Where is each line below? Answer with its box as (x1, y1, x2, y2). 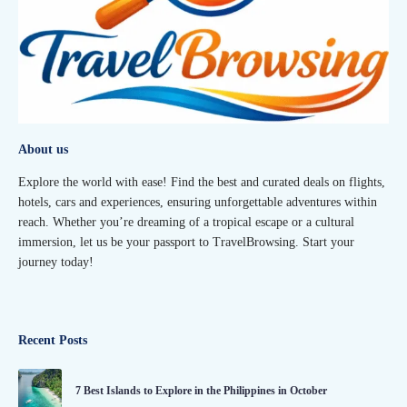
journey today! (18, 255, 94, 270)
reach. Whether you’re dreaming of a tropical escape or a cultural (18, 215, 354, 230)
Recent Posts (18, 333, 87, 348)
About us (18, 142, 68, 156)
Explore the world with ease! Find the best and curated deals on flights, (18, 175, 385, 190)
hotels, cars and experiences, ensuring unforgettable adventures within (18, 195, 377, 210)
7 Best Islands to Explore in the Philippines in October (75, 383, 327, 397)
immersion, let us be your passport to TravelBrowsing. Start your (18, 235, 354, 250)
